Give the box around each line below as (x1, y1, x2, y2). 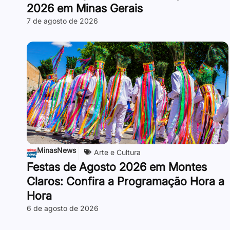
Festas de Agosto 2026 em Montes (27, 160, 207, 174)
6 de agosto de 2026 (27, 203, 99, 213)
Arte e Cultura (94, 147, 141, 157)
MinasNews (37, 145, 76, 155)
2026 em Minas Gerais (27, 1, 143, 15)
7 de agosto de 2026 (27, 16, 98, 25)
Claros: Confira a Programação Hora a (27, 174, 224, 188)
